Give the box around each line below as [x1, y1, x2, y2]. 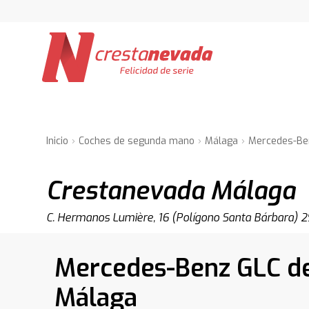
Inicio [46, 134, 69, 148]
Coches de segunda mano [79, 134, 195, 148]
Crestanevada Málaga [46, 175, 296, 208]
